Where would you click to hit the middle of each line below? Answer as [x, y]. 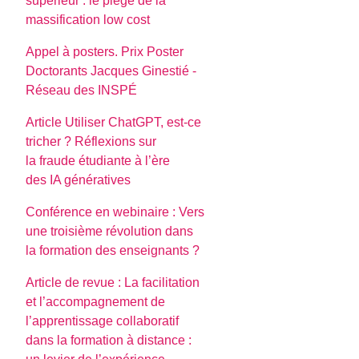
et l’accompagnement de [96, 302]
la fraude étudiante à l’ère [98, 161]
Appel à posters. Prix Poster [105, 52]
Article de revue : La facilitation [113, 283]
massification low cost [88, 20]
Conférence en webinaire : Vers [115, 212]
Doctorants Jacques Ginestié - [111, 71]
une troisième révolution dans [110, 232]
